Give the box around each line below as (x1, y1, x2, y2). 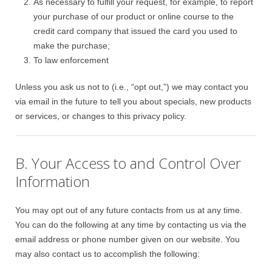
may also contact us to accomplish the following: (15, 249, 200, 259)
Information (15, 171, 90, 191)
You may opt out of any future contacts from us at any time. (15, 205, 242, 215)
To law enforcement (33, 55, 109, 65)
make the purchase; (33, 41, 110, 50)
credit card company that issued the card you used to (33, 26, 237, 36)
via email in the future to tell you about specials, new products (15, 97, 251, 106)
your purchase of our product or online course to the (33, 12, 234, 21)
